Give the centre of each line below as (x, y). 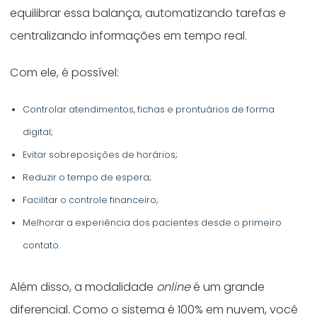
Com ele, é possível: (65, 73)
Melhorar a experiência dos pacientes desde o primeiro (152, 222)
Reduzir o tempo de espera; (87, 177)
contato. (42, 245)
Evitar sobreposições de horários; (100, 154)
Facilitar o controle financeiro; (91, 200)
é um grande (228, 287)
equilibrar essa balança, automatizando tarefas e (148, 13)
